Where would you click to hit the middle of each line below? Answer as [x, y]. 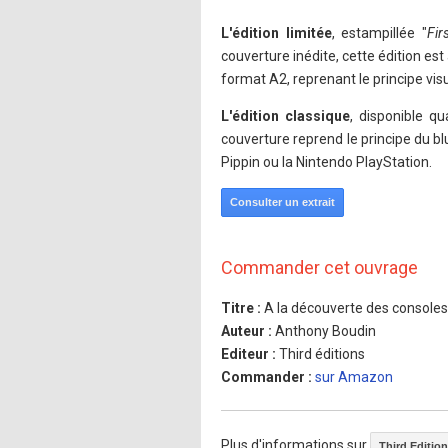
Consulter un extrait [282, 202]
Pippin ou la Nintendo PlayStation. [326, 162]
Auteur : [248, 331]
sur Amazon [354, 377]
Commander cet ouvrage [319, 267]
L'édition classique [285, 116]
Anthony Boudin [325, 331]
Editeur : [250, 354]
